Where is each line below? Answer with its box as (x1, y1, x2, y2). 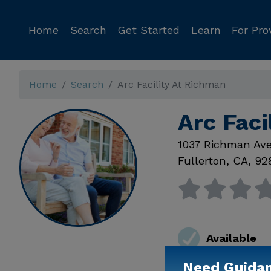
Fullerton (177, 154, 226, 167)
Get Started (117, 24, 180, 36)
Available (206, 232, 256, 245)
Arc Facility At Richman (117, 79, 226, 90)
